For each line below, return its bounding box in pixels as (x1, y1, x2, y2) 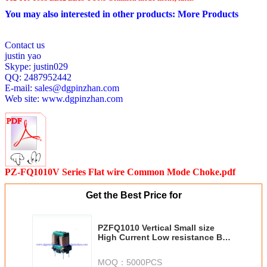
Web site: (5, 94, 42, 104)
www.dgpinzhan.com (42, 94, 123, 104)
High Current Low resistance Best (98, 232, 235, 243)
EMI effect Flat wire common (98, 242, 213, 252)
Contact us (5, 40, 45, 51)
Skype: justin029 (5, 61, 68, 72)
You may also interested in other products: (5, 9, 178, 20)
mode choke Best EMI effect (98, 252, 212, 262)
